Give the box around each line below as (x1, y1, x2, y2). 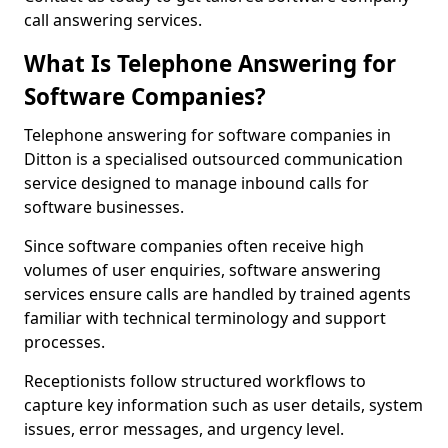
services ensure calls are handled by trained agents (24, 283, 411, 305)
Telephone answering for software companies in (24, 124, 391, 146)
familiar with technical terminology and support (24, 307, 386, 329)
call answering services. (24, 9, 202, 31)
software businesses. (24, 196, 184, 218)
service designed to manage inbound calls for (24, 172, 369, 194)
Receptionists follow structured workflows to (24, 370, 366, 392)
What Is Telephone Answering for (24, 48, 396, 79)
